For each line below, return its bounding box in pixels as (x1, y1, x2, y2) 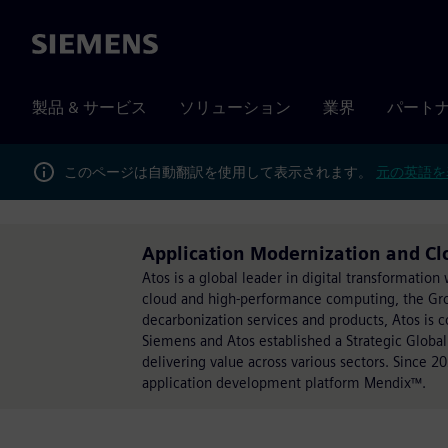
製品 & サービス (32, 98, 147, 117)
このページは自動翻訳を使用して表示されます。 (64, 163, 376, 180)
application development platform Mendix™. (142, 374, 426, 391)
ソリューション (179, 98, 291, 117)
